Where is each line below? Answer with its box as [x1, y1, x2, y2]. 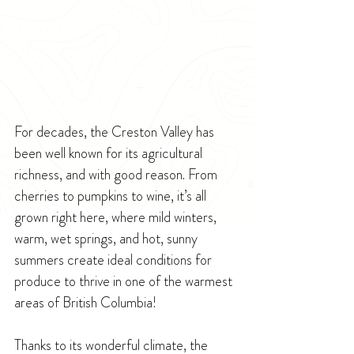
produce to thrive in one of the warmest [14, 271, 235, 292]
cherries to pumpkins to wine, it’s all [14, 186, 209, 207]
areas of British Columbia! [14, 292, 156, 314]
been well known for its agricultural [14, 143, 205, 164]
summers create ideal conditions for [14, 250, 215, 271]
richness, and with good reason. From [14, 164, 220, 186]
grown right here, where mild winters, [14, 207, 220, 228]
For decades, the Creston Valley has [14, 122, 217, 143]
